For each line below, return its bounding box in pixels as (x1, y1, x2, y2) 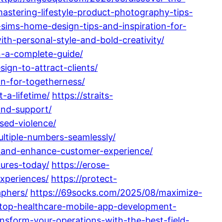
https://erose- (52, 159, 110, 170)
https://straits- (52, 90, 113, 101)
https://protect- (51, 173, 117, 184)
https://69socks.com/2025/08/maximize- (30, 187, 202, 198)
